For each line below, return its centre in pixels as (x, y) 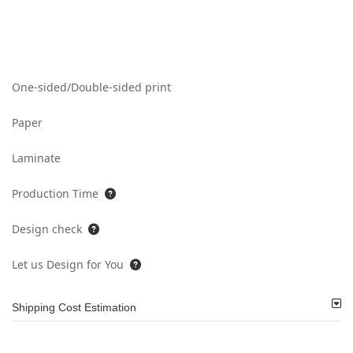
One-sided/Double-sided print (91, 87)
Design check (47, 229)
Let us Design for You (68, 265)
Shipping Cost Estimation (74, 308)
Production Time (55, 194)
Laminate (36, 158)
